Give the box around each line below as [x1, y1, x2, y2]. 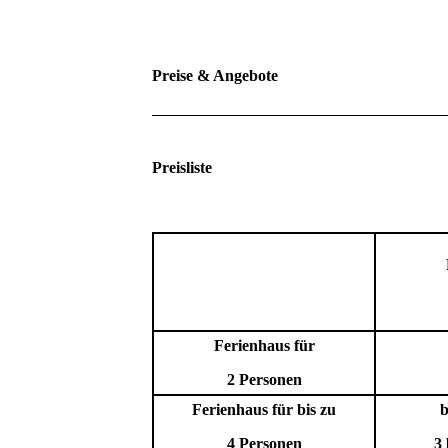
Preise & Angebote [152, 67, 282, 84]
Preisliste [152, 158, 220, 176]
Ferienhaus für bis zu [192, 400, 336, 418]
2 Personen [226, 370, 302, 388]
